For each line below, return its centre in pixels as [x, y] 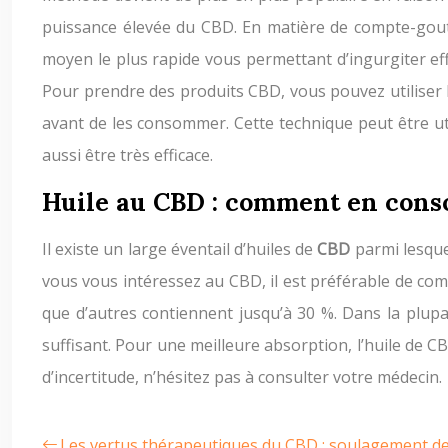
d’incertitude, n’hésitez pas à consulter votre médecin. [242, 377]
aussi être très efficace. [127, 155]
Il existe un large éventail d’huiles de [180, 249]
